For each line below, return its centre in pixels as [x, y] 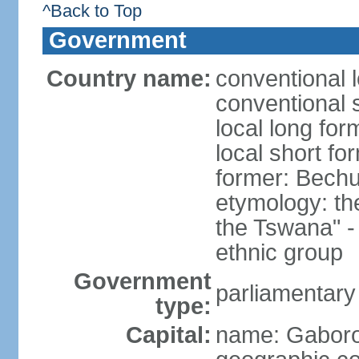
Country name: [129, 79]
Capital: [168, 335]
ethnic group [279, 252]
